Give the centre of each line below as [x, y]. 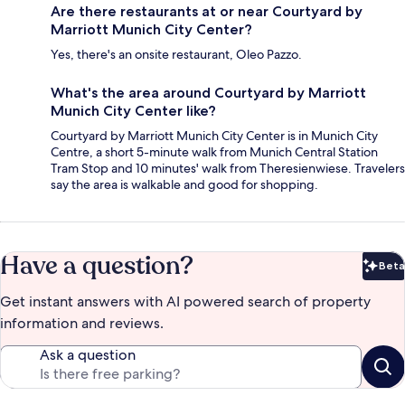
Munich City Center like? [133, 111]
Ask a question [88, 355]
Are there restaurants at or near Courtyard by [207, 12]
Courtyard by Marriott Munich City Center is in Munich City [214, 136]
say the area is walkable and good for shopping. [184, 185]
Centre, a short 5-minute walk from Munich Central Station [214, 152]
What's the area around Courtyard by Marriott [208, 93]
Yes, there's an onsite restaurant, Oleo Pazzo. [176, 55]
